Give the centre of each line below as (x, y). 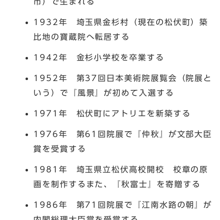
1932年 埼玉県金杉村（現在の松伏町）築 (121, 22)
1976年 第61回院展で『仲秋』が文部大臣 (123, 134)
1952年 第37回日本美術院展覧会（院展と (123, 78)
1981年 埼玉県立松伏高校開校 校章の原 (121, 170)
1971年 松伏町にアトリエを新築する (112, 114)
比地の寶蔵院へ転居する (82, 37)
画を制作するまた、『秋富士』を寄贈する (117, 184)
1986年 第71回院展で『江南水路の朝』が (123, 205)
